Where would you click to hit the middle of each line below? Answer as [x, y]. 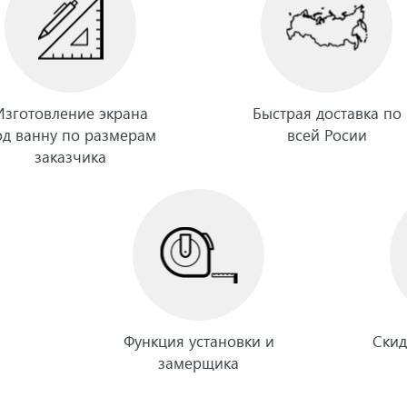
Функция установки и [199, 341]
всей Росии [327, 135]
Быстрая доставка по [327, 113]
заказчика [71, 157]
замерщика [199, 363]
